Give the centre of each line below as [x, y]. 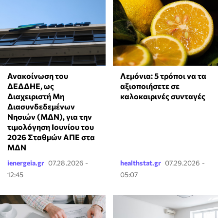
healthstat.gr [140, 163]
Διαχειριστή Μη [36, 96]
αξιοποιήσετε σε [150, 86]
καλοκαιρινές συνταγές [163, 96]
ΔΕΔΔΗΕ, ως [31, 86]
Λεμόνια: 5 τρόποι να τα [163, 75]
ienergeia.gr [26, 163]
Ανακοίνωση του [38, 75]
